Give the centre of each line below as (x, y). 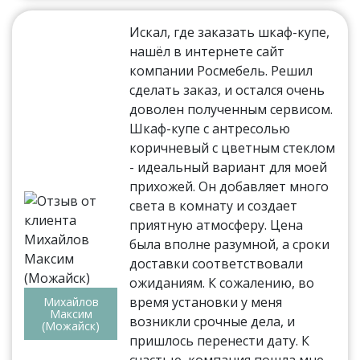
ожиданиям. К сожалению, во (222, 282)
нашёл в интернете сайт (207, 51)
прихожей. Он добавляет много (229, 186)
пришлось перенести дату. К (220, 340)
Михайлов (71, 301)
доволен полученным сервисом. (231, 109)
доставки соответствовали (217, 263)
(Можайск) (71, 325)
